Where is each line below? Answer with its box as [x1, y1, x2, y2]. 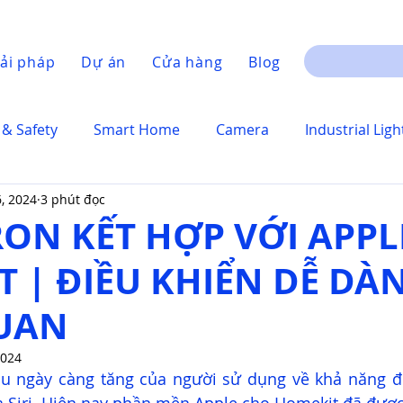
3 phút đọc [40, 190, 105, 208]
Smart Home [94, 120, 180, 139]
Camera [216, 120, 269, 139]
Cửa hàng [151, 52, 223, 72]
